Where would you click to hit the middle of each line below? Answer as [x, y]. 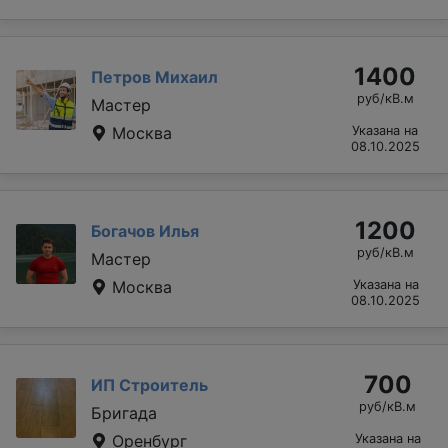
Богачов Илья [145, 230]
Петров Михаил [154, 76]
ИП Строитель [149, 384]
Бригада [124, 412]
